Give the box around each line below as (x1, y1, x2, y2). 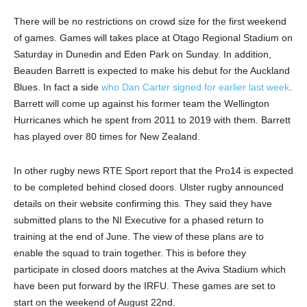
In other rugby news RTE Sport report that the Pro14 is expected (14, 165, 293, 177)
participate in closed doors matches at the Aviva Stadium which (14, 264, 286, 275)
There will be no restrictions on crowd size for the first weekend (14, 16, 286, 27)
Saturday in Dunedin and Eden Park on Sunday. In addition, (14, 49, 271, 60)
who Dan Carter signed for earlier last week (101, 82, 289, 93)
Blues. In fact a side (14, 82, 101, 93)
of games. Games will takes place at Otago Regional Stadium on (14, 32, 293, 44)
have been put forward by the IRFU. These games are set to (14, 280, 275, 292)
